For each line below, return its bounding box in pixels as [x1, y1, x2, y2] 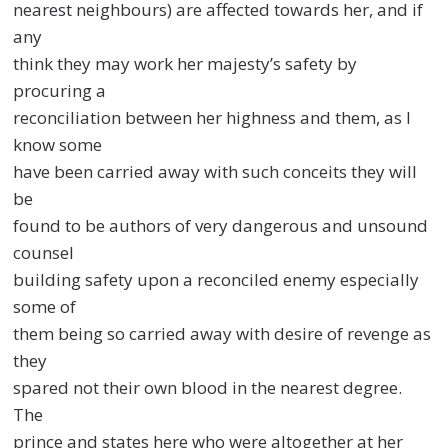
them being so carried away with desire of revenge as [13, 321, 432, 345]
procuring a [13, 78, 107, 102]
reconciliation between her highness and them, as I [13, 105, 412, 129]
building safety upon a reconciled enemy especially [13, 267, 420, 291]
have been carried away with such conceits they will [13, 159, 418, 183]
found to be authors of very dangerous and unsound [13, 213, 429, 237]
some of [13, 294, 77, 318]
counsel [13, 240, 75, 264]
